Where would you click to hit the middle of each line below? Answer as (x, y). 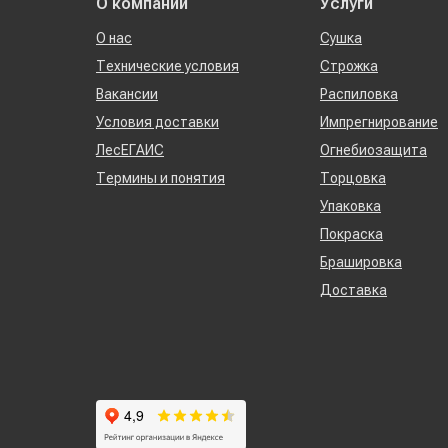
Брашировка (361, 262)
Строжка (349, 66)
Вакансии (127, 94)
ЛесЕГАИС (130, 150)
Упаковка (350, 206)
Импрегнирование (379, 122)
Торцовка (353, 178)
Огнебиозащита (373, 150)
